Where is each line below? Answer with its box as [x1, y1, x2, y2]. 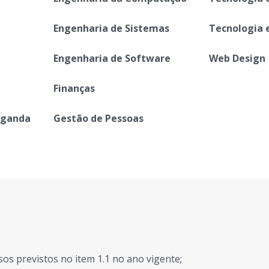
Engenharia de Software [53, 52, 171, 65]
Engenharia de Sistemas [53, 22, 169, 35]
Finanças [53, 82, 95, 95]
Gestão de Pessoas [53, 112, 144, 125]
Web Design [209, 52, 266, 65]
